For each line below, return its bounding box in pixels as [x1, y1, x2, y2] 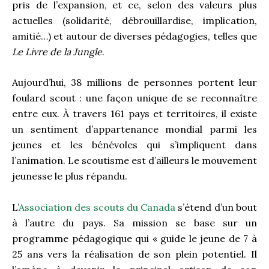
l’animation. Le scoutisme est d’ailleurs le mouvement [12, 154, 257, 167]
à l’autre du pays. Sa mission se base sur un [12, 216, 257, 229]
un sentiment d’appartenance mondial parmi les [12, 123, 257, 136]
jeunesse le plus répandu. [12, 170, 127, 183]
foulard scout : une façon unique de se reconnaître [12, 92, 257, 104]
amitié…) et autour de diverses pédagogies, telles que [12, 29, 257, 42]
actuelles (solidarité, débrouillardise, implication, [12, 14, 257, 26]
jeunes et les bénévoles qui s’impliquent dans [12, 139, 257, 151]
